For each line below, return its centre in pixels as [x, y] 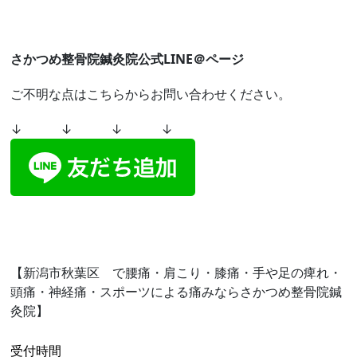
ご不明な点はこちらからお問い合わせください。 [151, 94]
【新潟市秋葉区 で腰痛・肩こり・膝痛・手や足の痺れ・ [177, 273]
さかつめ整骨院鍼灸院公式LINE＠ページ [127, 59]
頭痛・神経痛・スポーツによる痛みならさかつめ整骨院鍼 [177, 292]
